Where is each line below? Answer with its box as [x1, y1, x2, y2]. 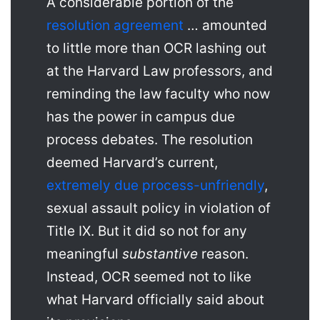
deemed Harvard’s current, [46, 154, 218, 171]
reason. [201, 246, 249, 263]
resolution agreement [46, 17, 184, 34]
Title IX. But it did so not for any [46, 223, 247, 240]
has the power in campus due [46, 109, 235, 126]
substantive [122, 246, 201, 263]
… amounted [184, 17, 267, 34]
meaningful [46, 246, 122, 263]
